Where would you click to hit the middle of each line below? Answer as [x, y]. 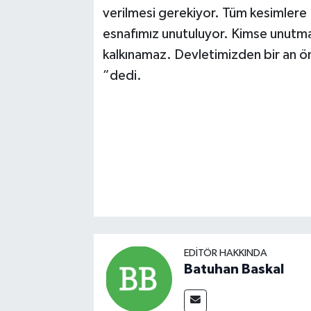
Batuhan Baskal [234, 270]
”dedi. [122, 75]
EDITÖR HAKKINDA [225, 253]
